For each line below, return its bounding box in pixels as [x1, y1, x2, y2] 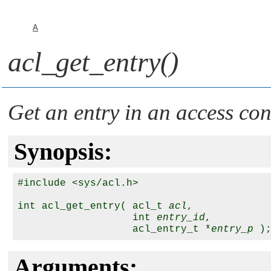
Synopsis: [14, 138, 112, 165]
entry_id [157, 212, 205, 223]
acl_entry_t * [18, 224, 211, 235]
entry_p [211, 224, 253, 235]
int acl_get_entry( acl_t [18, 201, 169, 212]
